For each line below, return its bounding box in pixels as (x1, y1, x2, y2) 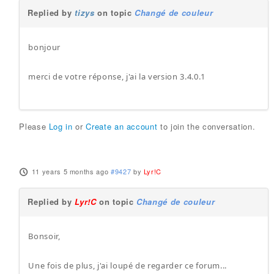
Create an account (86, 120, 158, 133)
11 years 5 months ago (31, 166, 109, 177)
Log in (48, 120, 73, 133)
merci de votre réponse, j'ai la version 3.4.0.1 (28, 71, 206, 83)
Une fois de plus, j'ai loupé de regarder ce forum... (28, 260, 228, 272)
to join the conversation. (157, 120, 256, 133)
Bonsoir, (28, 231, 61, 242)
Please (19, 120, 49, 133)
